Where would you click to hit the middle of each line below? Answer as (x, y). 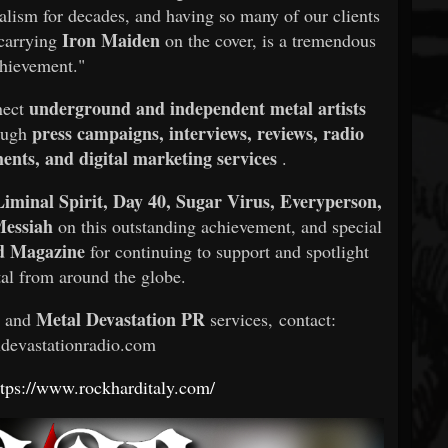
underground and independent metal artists (198, 107)
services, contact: (273, 318)
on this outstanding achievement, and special (220, 225)
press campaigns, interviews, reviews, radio (197, 132)
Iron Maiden (110, 39)
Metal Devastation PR (121, 318)
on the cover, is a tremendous (270, 39)
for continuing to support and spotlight (230, 250)
